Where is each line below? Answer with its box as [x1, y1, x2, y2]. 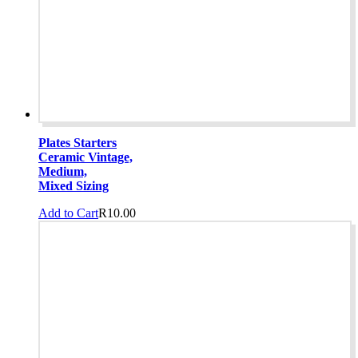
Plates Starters [38, 135, 117, 149]
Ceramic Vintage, [38, 149, 133, 164]
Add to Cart [38, 205, 98, 220]
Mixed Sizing [38, 178, 109, 193]
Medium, [38, 164, 87, 178]
